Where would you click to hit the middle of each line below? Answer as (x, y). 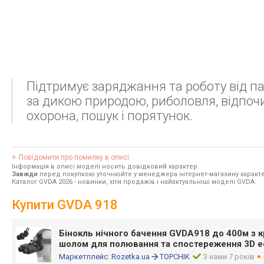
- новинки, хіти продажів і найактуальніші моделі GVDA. (164, 182)
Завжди (25, 174)
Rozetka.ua (131, 257)
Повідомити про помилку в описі (74, 157)
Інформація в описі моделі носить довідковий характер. (105, 166)
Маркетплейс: (85, 257)
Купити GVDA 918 (65, 205)
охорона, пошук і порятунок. (110, 116)
